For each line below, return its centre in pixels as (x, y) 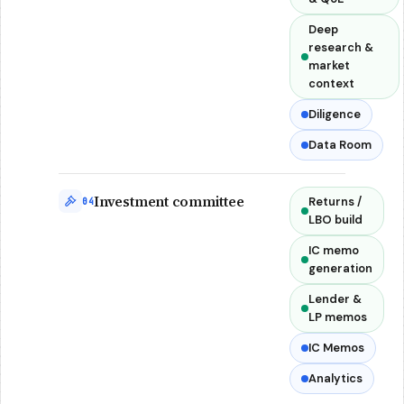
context (331, 83)
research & (341, 47)
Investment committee (169, 201)
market (329, 65)
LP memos (338, 317)
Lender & (335, 299)
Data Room (340, 145)
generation (340, 268)
